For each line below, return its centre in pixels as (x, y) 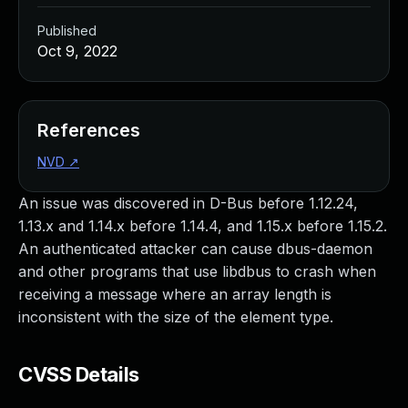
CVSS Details (79, 374)
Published (67, 31)
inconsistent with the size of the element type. (176, 317)
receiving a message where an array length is (175, 294)
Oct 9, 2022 (77, 51)
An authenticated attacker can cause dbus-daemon (195, 249)
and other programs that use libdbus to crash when (197, 271)
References (89, 130)
